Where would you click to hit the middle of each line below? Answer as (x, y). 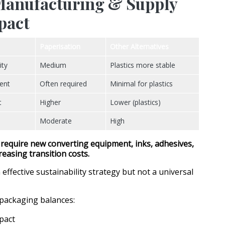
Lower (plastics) (135, 102)
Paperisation (60, 47)
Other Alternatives (139, 47)
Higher (50, 102)
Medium (53, 65)
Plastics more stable (143, 65)
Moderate (56, 121)
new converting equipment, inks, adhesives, (112, 144)
